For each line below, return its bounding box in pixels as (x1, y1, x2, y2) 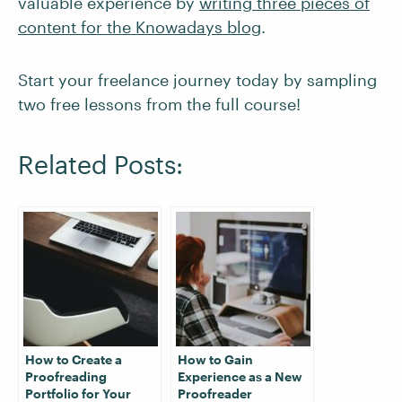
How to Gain (178, 352, 253, 367)
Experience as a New (178, 369, 302, 384)
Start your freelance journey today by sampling (18, 70, 377, 90)
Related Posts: (18, 150, 183, 179)
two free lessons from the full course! (18, 94, 301, 114)
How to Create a (25, 352, 122, 367)
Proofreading (25, 369, 107, 384)
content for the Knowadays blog (18, 17, 261, 37)
